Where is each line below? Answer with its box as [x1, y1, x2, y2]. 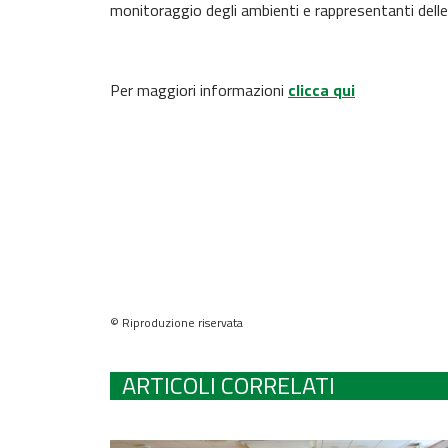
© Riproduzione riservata [110, 312, 243, 332]
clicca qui [288, 77, 355, 102]
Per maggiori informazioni [110, 77, 288, 102]
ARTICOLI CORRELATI [122, 366, 335, 403]
